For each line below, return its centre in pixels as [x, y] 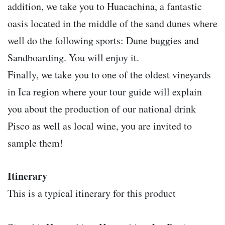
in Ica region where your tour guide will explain [105, 91]
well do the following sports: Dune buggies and [103, 40]
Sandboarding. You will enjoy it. [73, 57]
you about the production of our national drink [102, 108]
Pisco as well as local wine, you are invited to [100, 126]
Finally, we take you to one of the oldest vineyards [109, 74]
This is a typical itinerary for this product [92, 193]
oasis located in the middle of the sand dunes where [113, 23]
